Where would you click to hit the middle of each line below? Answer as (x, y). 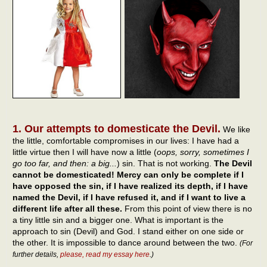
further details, (36, 255)
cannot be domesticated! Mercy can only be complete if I (128, 175)
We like (235, 130)
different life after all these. (69, 209)
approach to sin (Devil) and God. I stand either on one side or (128, 232)
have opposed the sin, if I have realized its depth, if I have (130, 186)
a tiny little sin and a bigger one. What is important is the (118, 220)
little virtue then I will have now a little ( (85, 152)
